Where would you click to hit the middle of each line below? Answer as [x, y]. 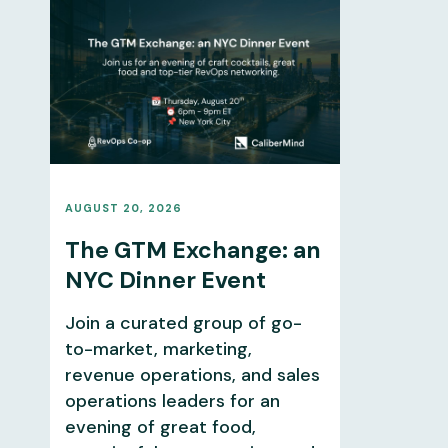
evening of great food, [160, 426]
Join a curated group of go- [183, 322]
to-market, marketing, [158, 348]
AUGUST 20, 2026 [123, 207]
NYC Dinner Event [165, 279]
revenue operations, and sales [192, 374]
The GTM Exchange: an [192, 249]
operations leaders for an [172, 400]
